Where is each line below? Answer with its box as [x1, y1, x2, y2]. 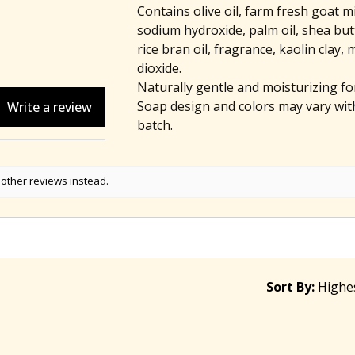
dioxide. [136, 59, 181, 77]
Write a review [6, 97, 92, 116]
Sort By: [266, 277, 315, 296]
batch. [136, 116, 173, 134]
